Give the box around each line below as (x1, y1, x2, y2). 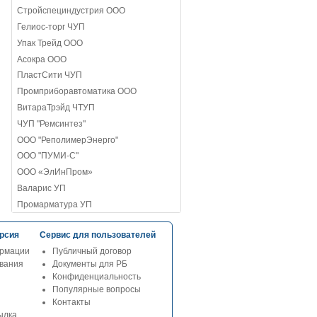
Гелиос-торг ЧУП (17, 22, 86, 33)
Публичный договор (52, 246, 132, 257)
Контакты (52, 297, 91, 308)
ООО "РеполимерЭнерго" (17, 134, 119, 145)
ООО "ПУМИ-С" (17, 151, 79, 161)
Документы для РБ (52, 259, 128, 270)
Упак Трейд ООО (17, 38, 83, 48)
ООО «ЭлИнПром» (17, 167, 93, 178)
